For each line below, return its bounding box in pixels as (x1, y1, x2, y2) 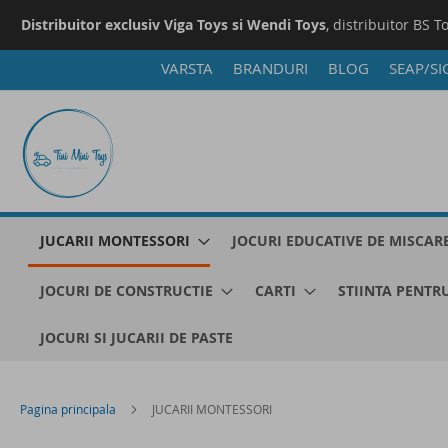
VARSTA (160, 58, 213, 78)
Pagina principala (20, 401, 116, 417)
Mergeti (19, 59, 71, 78)
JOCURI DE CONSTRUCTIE (40, 281, 213, 300)
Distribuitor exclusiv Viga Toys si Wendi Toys (21, 15, 326, 34)
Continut (19, 99, 77, 118)
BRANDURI (232, 58, 308, 78)
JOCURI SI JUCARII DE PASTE (40, 328, 233, 347)
